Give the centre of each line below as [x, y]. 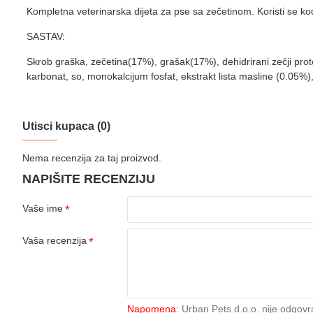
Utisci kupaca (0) [66, 126]
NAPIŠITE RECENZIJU [89, 179]
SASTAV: [46, 37]
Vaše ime [43, 209]
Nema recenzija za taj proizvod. [92, 158]
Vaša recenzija [54, 241]
